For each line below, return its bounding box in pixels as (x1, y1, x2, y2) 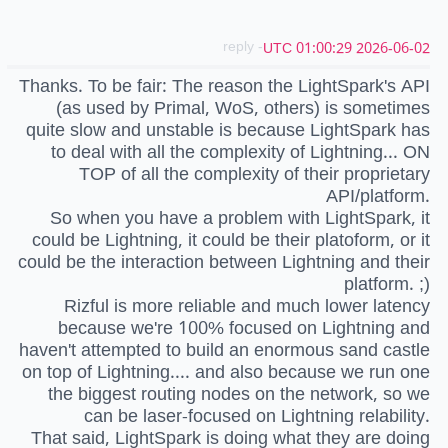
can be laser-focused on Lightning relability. (84, 397, 430, 436)
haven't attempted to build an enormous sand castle (19, 331, 430, 370)
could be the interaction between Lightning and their (18, 243, 430, 282)
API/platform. (326, 177, 430, 216)
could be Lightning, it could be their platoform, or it (32, 221, 430, 260)
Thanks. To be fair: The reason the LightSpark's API (19, 67, 430, 106)
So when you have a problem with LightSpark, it (50, 199, 430, 238)
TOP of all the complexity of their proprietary (79, 155, 430, 194)
